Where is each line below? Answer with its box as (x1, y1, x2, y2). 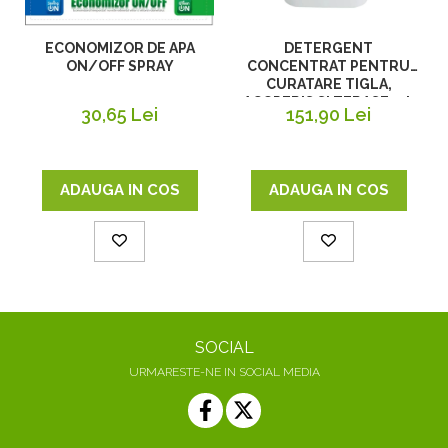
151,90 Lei (286, 104, 371, 126)
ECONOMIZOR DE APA (44, 40, 195, 57)
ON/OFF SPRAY (65, 58, 174, 75)
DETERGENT (284, 40, 373, 57)
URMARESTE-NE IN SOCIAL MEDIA (128, 365, 320, 380)
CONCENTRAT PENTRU (247, 58, 410, 75)
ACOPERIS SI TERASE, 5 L (242, 94, 415, 111)
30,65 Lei (81, 104, 158, 126)
